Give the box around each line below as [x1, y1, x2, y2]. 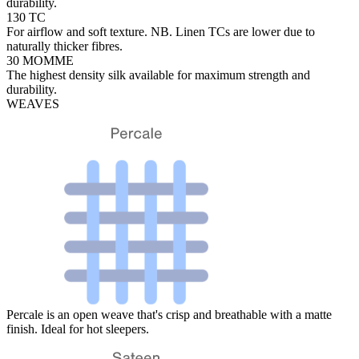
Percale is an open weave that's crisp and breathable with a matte [6, 307, 332, 321]
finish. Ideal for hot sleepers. [6, 321, 149, 336]
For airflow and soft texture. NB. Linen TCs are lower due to [6, 24, 315, 38]
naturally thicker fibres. [6, 38, 123, 53]
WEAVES [6, 96, 59, 111]
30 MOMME [6, 53, 74, 67]
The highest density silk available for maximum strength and [6, 67, 310, 82]
